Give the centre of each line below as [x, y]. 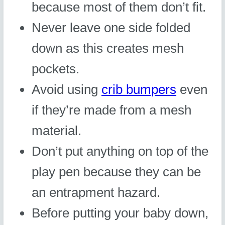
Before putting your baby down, [120, 213]
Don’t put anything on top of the [120, 151]
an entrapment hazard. [96, 193]
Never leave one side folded [111, 28]
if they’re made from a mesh [112, 110]
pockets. [56, 69]
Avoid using [67, 90]
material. [57, 131]
